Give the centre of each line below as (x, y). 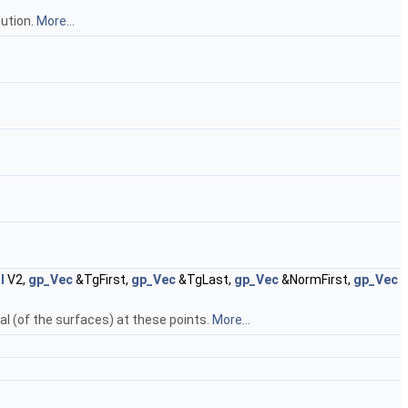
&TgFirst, (102, 280)
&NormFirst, (316, 280)
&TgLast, (205, 280)
